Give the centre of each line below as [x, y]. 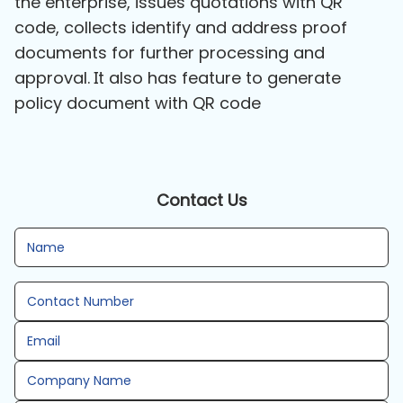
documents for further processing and [170, 52]
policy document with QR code [138, 103]
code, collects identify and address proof [181, 27]
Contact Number [81, 301]
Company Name [79, 380]
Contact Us [201, 200]
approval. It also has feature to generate [178, 77]
